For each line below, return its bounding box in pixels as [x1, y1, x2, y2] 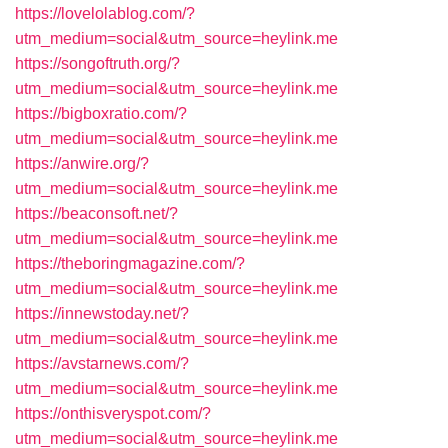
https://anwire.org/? [15, 155, 149, 172]
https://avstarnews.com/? [15, 355, 189, 372]
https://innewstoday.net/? [15, 305, 189, 322]
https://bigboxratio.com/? [15, 105, 187, 122]
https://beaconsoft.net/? [15, 205, 178, 222]
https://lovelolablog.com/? [15, 5, 195, 22]
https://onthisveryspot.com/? [15, 405, 211, 422]
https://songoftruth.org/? [15, 55, 180, 72]
